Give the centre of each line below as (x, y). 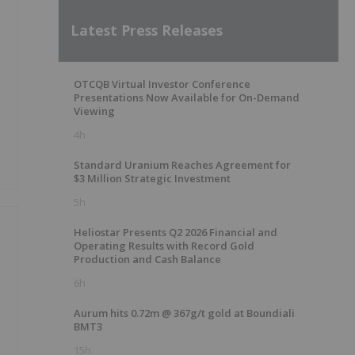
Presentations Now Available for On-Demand (187, 97)
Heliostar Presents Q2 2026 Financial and (176, 232)
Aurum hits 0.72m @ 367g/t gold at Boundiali (184, 313)
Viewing (94, 111)
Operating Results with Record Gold (164, 246)
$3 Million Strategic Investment (152, 178)
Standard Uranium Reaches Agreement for (182, 165)
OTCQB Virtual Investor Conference (162, 84)
